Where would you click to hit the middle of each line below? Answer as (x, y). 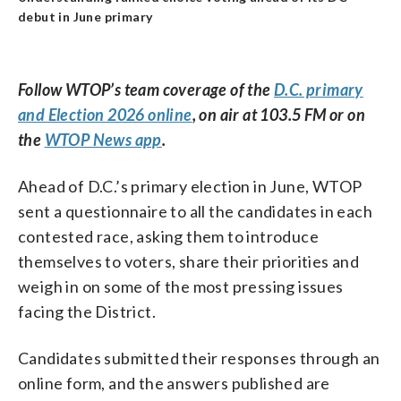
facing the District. (87, 311)
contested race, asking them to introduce (168, 236)
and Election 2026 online (105, 114)
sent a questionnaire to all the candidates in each (195, 211)
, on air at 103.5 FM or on (279, 114)
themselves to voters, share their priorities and (189, 261)
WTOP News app (103, 139)
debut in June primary (85, 16)
